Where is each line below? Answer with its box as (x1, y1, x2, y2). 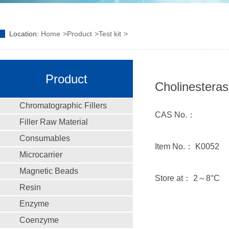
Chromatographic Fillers (19, 101, 107, 110)
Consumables (19, 134, 70, 143)
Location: (9, 30, 41, 38)
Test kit (99, 30, 121, 38)
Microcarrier (19, 150, 62, 159)
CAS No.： (155, 110, 195, 120)
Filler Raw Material (19, 118, 88, 127)
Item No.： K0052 (155, 142, 219, 151)
